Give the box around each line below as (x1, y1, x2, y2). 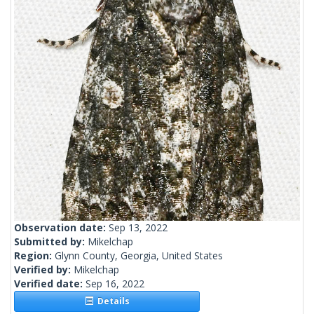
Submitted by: (14, 235, 88, 249)
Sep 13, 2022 (109, 221, 168, 235)
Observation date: (14, 221, 109, 235)
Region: (14, 249, 55, 263)
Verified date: (14, 277, 86, 291)
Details (93, 295, 130, 308)
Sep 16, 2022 (86, 277, 144, 291)
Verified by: (14, 263, 74, 277)
